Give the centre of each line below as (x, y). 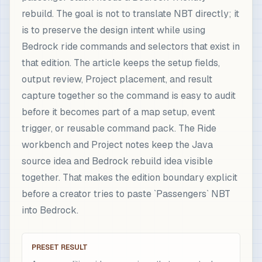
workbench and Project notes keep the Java (117, 145)
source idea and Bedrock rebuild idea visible (117, 161)
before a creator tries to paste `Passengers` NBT (126, 194)
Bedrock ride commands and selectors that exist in (131, 46)
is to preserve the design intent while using (113, 30)
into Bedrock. (50, 210)
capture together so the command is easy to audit (129, 96)
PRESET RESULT (60, 247)
